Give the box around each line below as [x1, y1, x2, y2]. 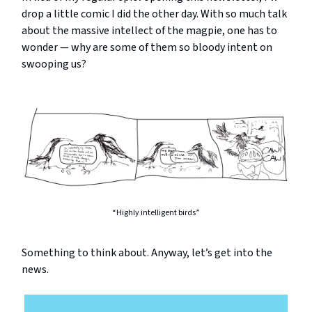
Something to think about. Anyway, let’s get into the [22, 244, 272, 260]
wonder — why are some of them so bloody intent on [22, 40, 272, 56]
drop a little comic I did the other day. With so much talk [22, 6, 287, 22]
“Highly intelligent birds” [112, 206, 200, 219]
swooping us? [22, 56, 86, 72]
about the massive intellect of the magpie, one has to [22, 23, 277, 39]
